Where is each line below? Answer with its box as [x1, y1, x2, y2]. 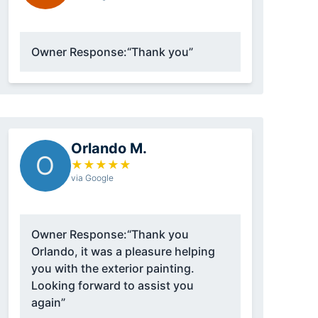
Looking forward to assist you [31, 278, 194, 293]
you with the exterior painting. [31, 261, 194, 276]
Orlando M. [70, 140, 147, 158]
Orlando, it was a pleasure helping [31, 244, 215, 259]
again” [31, 295, 65, 310]
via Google [70, 172, 114, 184]
